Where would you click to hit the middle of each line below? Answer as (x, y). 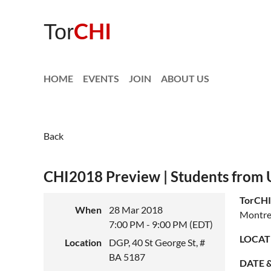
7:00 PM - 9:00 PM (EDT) (161, 224)
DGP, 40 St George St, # (157, 242)
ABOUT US (185, 78)
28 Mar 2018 (136, 210)
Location (83, 242)
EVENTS (101, 78)
